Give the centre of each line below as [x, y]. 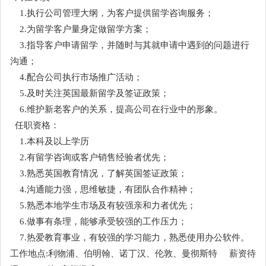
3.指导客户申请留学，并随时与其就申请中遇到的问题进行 [130, 45]
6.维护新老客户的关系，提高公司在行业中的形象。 [116, 109]
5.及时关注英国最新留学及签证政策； [90, 93]
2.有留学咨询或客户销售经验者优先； [90, 157]
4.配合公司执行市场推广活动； [76, 77]
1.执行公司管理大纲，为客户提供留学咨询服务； [112, 13]
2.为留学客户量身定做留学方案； [81, 29]
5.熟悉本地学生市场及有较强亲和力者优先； [103, 205]
